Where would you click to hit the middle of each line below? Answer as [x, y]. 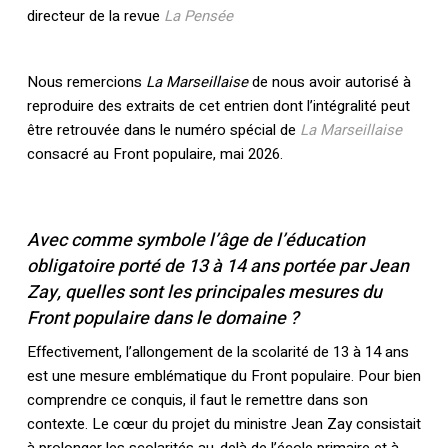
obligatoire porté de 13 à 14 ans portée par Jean [217, 266]
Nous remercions [86, 82]
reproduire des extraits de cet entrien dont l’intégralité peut [218, 106]
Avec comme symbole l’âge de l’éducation [195, 240]
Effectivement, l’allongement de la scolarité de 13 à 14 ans [217, 352]
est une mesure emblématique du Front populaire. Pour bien [223, 376]
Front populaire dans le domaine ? [162, 318]
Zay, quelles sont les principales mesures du [204, 292]
